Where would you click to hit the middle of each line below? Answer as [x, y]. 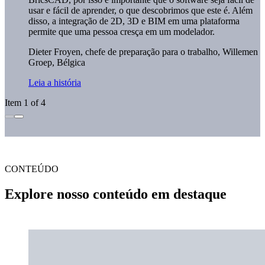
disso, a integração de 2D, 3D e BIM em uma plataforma [134, 21]
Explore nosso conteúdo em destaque [116, 194]
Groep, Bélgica [57, 63]
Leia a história [55, 83]
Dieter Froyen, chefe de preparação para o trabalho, [124, 52]
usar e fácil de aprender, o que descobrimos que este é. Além [140, 11]
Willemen [239, 52]
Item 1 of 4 [25, 103]
